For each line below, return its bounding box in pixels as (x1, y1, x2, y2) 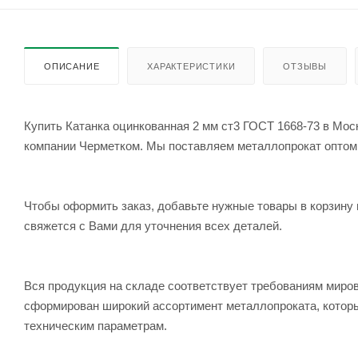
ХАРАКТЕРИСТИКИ (147, 62, 236, 72)
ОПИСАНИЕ (44, 62, 100, 72)
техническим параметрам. (24, 319, 167, 333)
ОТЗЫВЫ (283, 62, 328, 72)
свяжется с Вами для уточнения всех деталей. (24, 219, 282, 233)
